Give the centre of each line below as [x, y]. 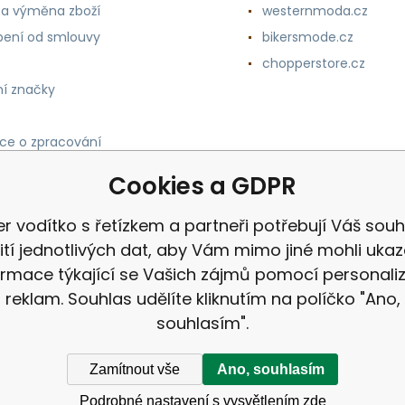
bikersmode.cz [307, 37]
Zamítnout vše [135, 369]
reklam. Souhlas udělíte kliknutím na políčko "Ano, [202, 299]
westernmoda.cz [315, 11]
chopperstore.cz [313, 63]
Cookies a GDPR [202, 186]
